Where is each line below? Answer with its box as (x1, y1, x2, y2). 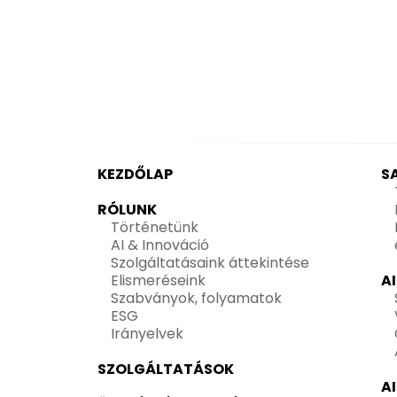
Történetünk (111, 217, 198, 237)
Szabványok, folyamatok (111, 288, 282, 308)
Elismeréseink (111, 270, 206, 291)
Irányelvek (111, 323, 183, 344)
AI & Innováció (111, 235, 209, 255)
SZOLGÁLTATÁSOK (97, 359, 234, 379)
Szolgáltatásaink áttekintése (111, 253, 309, 273)
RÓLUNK (97, 199, 157, 220)
